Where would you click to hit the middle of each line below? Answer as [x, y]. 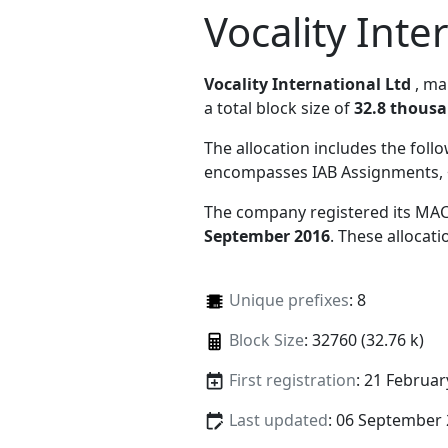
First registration [292, 379]
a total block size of [279, 107]
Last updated [278, 420]
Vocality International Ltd [307, 83]
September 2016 [267, 235]
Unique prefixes [288, 299]
